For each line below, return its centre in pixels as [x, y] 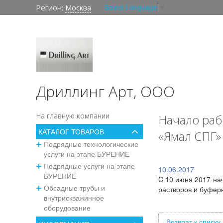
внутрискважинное [74, 198]
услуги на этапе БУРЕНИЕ [86, 154]
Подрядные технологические [91, 144]
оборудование [67, 208]
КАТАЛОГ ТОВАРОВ [71, 131]
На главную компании [73, 116]
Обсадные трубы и [74, 188]
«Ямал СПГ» [190, 136]
